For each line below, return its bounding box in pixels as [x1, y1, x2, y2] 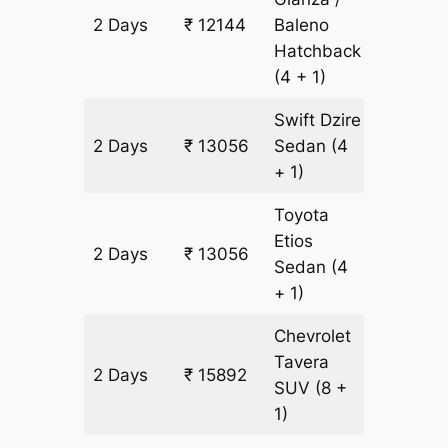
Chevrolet [274, 326, 352, 347]
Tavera [274, 352, 330, 373]
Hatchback [274, 41, 362, 62]
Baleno [274, 15, 330, 36]
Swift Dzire [274, 110, 362, 131]
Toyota [274, 205, 330, 226]
